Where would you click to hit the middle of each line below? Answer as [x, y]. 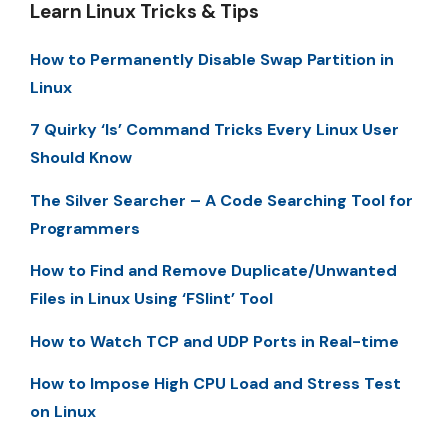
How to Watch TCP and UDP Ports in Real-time [214, 341]
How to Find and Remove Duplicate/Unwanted [213, 271]
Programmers [85, 228]
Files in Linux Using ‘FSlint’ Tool [151, 299]
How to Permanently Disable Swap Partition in [212, 59]
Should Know [81, 158]
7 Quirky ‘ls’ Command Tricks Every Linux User [214, 130]
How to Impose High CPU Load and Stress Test [215, 383]
